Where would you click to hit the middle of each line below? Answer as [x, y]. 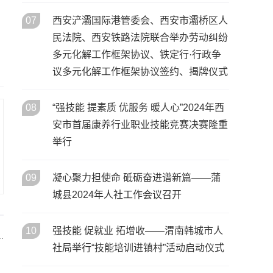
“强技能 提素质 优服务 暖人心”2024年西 [138, 108]
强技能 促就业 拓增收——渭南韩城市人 [138, 231]
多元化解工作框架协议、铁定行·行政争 [137, 55]
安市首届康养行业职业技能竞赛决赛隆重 [140, 125]
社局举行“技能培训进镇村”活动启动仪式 [138, 248]
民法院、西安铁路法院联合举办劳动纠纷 [140, 37]
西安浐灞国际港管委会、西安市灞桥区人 [140, 20]
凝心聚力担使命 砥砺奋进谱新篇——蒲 [136, 178]
